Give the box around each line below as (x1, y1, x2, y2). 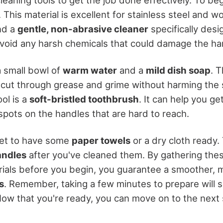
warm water (63, 64, 117, 76)
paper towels (72, 135, 130, 146)
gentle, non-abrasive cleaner (17, 23, 148, 34)
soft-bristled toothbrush (29, 93, 139, 105)
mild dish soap (146, 64, 211, 76)
